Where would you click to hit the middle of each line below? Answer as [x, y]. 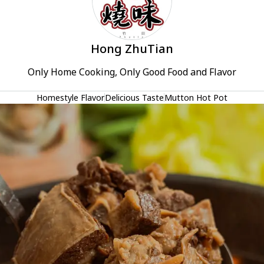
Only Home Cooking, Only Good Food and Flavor [132, 72]
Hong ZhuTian [132, 49]
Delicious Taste [134, 98]
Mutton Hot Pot [196, 98]
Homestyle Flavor [70, 98]
